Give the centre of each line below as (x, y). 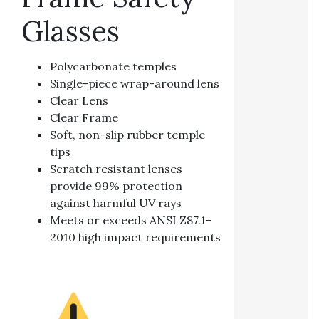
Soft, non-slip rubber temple (127, 135)
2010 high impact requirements (135, 237)
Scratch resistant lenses (116, 169)
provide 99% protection (116, 186)
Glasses (70, 31)
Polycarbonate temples (113, 67)
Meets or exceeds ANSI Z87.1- (131, 220)
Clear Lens (79, 101)
